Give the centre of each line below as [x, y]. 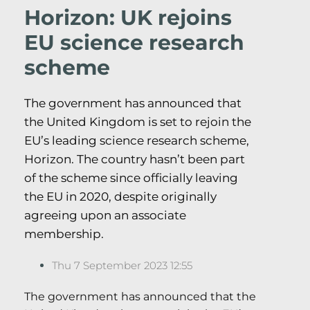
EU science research [134, 43]
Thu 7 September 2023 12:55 [122, 266]
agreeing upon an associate [105, 216]
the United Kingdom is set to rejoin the [138, 122]
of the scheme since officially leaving [131, 178]
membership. [64, 234]
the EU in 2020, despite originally [120, 197]
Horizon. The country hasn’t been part [135, 159]
